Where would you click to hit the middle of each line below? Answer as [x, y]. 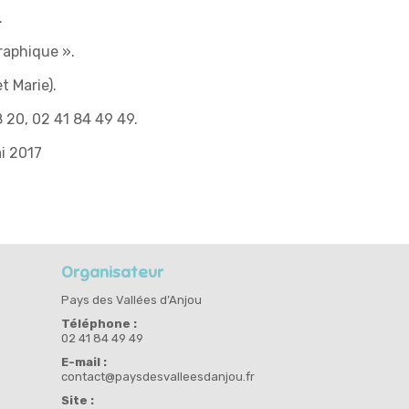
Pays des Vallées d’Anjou [132, 300]
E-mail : [84, 362]
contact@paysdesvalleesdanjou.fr [158, 377]
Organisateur [113, 273]
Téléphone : [100, 324]
